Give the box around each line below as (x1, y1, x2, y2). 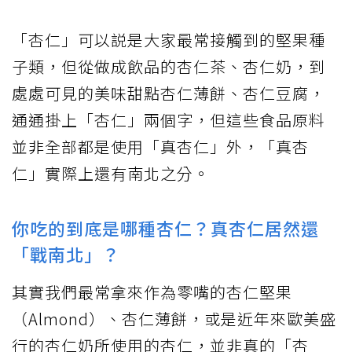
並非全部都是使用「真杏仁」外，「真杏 (12, 134, 309, 158)
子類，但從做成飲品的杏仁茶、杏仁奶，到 (12, 54, 325, 78)
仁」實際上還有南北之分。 (12, 161, 210, 185)
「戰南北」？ (12, 240, 120, 266)
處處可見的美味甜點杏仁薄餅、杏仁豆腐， (12, 81, 325, 104)
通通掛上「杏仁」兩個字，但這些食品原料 (12, 108, 325, 131)
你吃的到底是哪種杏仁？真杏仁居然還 (12, 214, 319, 240)
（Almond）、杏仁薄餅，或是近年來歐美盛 (12, 306, 336, 330)
